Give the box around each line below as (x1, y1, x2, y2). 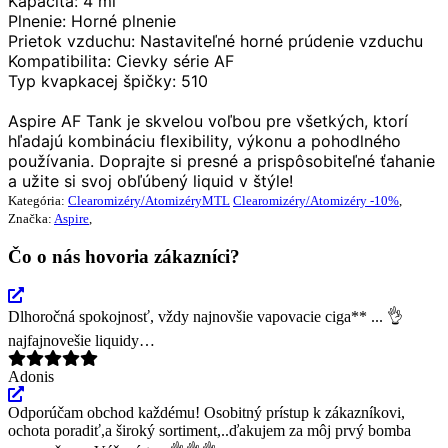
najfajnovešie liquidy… (8, 331, 155, 349)
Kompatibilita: (8, 51, 111, 72)
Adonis (8, 367, 54, 385)
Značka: (8, 211, 54, 227)
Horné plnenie (66, 11, 176, 32)
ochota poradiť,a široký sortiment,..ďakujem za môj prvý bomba (8, 421, 411, 439)
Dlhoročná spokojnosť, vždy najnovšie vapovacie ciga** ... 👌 (8, 307, 403, 325)
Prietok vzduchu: (8, 31, 135, 52)
